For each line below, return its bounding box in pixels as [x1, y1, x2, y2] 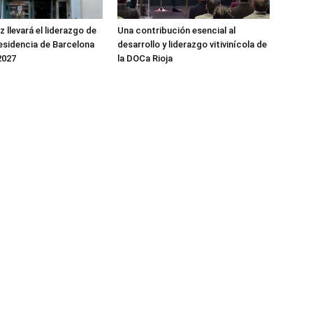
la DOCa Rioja [117, 52, 173, 64]
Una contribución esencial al [117, 24, 235, 36]
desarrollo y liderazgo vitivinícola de [117, 38, 267, 50]
